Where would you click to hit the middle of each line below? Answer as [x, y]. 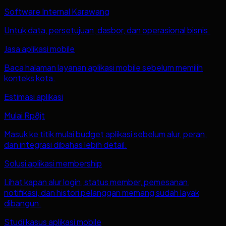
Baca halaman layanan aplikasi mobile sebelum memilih [103, 67]
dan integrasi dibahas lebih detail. [66, 144]
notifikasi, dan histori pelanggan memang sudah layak [102, 192]
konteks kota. [30, 78]
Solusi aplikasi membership [53, 163]
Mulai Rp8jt [24, 115]
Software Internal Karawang [57, 11]
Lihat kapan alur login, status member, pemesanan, [97, 182]
